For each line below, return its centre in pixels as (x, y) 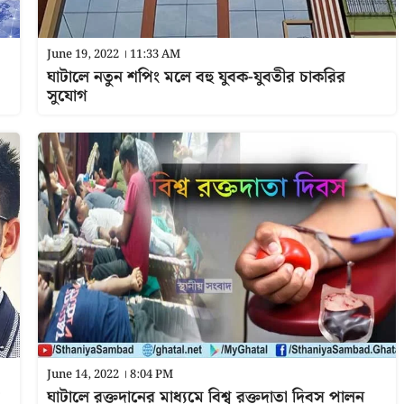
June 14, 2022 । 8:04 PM (110, 375)
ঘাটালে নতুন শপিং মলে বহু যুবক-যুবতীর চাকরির (196, 77)
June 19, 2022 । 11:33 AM (113, 55)
